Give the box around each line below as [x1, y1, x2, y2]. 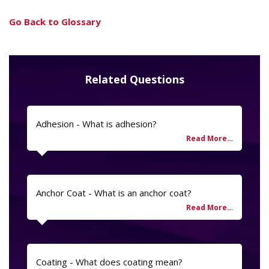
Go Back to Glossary [9, 16, 101, 28]
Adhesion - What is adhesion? [36, 117, 157, 130]
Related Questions [85, 72, 184, 87]
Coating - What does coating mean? [36, 255, 183, 268]
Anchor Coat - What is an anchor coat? [36, 186, 192, 199]
